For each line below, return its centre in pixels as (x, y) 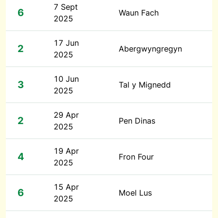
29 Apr (66, 115)
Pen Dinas (137, 121)
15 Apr (66, 187)
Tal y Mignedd (145, 85)
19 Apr (66, 151)
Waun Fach (139, 13)
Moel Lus (135, 193)
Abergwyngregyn (150, 49)
